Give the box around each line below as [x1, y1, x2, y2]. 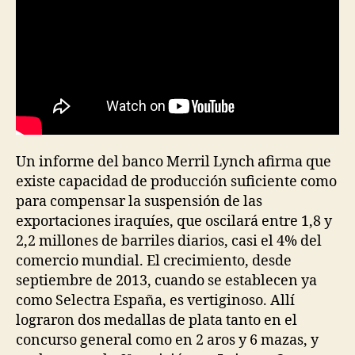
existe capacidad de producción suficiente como [16, 172, 337, 191]
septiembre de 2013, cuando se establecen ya [16, 271, 317, 290]
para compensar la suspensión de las [16, 192, 262, 211]
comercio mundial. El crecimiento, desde [16, 251, 292, 270]
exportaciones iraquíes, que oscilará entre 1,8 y [16, 212, 332, 231]
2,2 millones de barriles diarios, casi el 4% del [16, 231, 322, 250]
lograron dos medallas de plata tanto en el [16, 311, 297, 330]
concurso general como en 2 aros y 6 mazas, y [16, 330, 319, 349]
